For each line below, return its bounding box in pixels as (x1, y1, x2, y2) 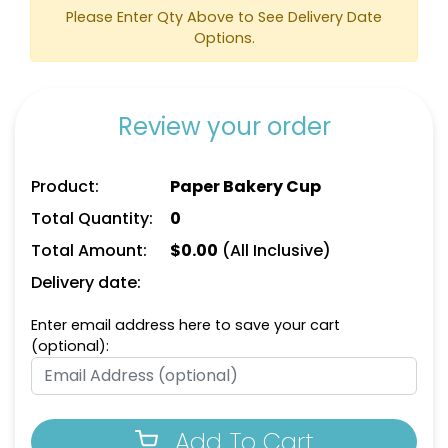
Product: (31, 174, 99, 198)
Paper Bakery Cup (169, 174, 321, 198)
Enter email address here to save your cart (31, 314, 340, 335)
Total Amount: (31, 238, 147, 262)
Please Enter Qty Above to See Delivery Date (66, 6, 382, 27)
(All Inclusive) (217, 238, 331, 262)
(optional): (31, 335, 109, 356)
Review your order (117, 109, 331, 143)
